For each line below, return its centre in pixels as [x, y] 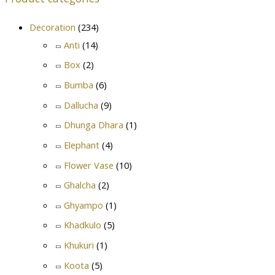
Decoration [52, 27]
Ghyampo [83, 205]
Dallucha [81, 105]
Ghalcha [80, 185]
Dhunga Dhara [94, 125]
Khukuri [79, 245]
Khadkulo [83, 225]
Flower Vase [89, 165]
